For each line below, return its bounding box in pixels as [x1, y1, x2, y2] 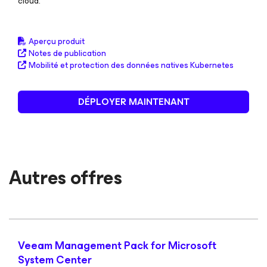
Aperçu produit [29, 35, 85, 48]
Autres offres [9, 162, 122, 194]
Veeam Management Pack [18, 237, 151, 254]
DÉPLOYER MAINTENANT [77, 94, 190, 110]
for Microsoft [151, 237, 216, 254]
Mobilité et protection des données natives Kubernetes [29, 58, 234, 72]
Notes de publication [29, 46, 106, 60]
